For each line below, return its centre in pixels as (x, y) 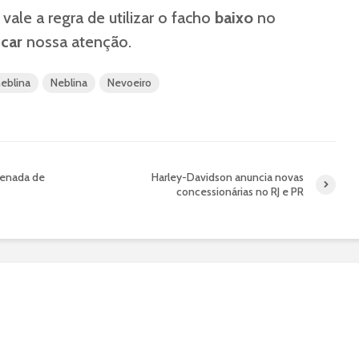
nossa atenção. (77, 42)
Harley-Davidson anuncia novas (228, 177)
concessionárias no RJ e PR (240, 192)
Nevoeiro (129, 83)
